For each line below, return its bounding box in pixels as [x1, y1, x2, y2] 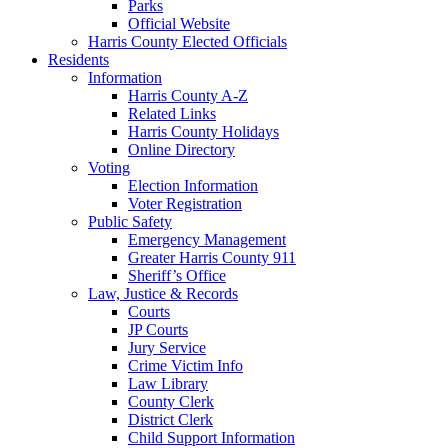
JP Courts [128, 320, 188, 338]
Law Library [128, 374, 208, 392]
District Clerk [128, 410, 213, 428]
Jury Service [128, 338, 206, 356]
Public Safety [88, 212, 172, 230]
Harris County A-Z [128, 86, 248, 104]
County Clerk [128, 392, 214, 410]
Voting [88, 158, 130, 176]
